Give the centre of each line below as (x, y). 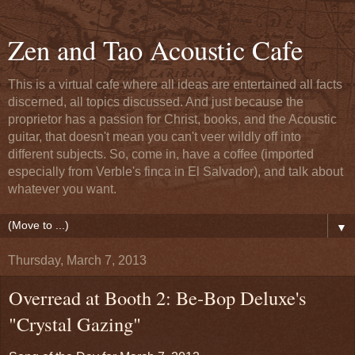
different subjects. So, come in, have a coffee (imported (161, 154)
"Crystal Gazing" (75, 324)
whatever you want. (62, 189)
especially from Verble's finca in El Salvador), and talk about (176, 172)
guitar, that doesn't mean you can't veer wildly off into (155, 137)
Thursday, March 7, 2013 (77, 260)
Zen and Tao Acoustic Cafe (155, 50)
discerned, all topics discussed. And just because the (156, 102)
